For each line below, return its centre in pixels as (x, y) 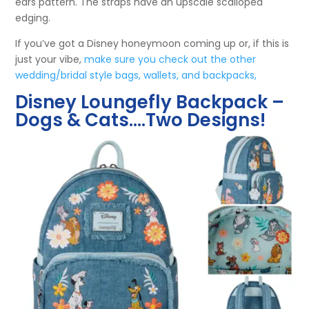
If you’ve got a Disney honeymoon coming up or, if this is (152, 43)
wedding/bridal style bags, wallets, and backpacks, (136, 75)
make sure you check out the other (170, 59)
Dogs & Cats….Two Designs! (141, 120)
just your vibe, (50, 59)
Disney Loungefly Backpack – (150, 102)
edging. (33, 18)
